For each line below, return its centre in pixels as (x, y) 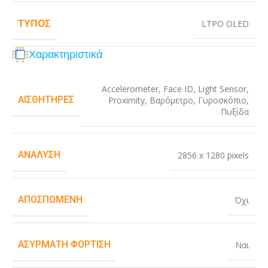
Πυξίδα (235, 112)
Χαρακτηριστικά (66, 54)
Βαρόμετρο (171, 100)
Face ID (178, 89)
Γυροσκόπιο (222, 100)
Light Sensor (222, 89)
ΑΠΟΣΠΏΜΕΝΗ (50, 200)
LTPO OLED (225, 23)
